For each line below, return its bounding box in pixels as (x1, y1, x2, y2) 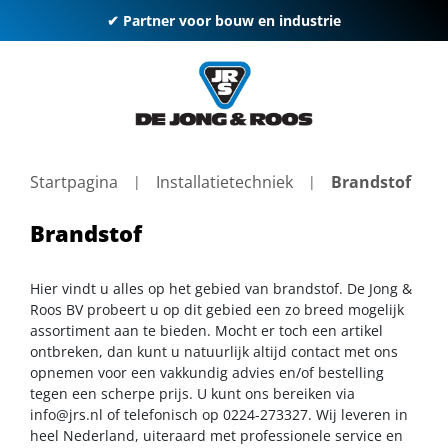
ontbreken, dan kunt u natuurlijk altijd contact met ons (30, 342, 398, 361)
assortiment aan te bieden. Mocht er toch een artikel (30, 321, 383, 340)
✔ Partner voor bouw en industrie (107, 11, 341, 30)
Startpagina (30, 171, 118, 193)
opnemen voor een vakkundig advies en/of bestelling (30, 363, 384, 382)
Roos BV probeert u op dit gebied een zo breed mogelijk (30, 300, 404, 319)
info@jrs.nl (30, 405, 103, 424)
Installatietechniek (156, 171, 293, 193)
